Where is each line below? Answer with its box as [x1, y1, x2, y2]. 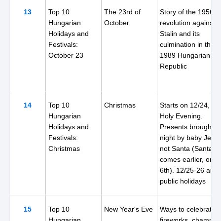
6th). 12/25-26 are [160, 166, 217, 174]
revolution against [160, 19, 215, 27]
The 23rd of [104, 8, 141, 16]
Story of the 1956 [160, 8, 214, 16]
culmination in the [160, 40, 215, 48]
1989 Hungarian [160, 51, 210, 59]
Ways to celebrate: [160, 205, 218, 213]
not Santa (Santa [160, 145, 213, 152]
